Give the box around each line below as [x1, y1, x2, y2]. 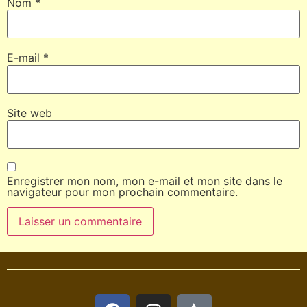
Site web [7, 106, 52, 120]
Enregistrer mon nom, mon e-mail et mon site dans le [7, 173, 282, 188]
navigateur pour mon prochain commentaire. [7, 184, 238, 199]
